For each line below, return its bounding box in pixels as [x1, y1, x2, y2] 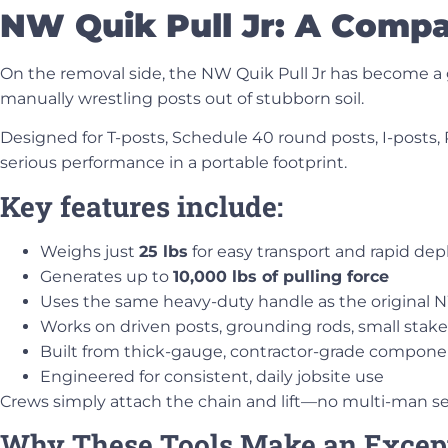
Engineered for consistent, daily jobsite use [40, 366, 384, 386]
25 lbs [139, 241, 188, 261]
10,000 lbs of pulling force [173, 266, 389, 286]
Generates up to [40, 266, 173, 286]
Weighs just [40, 241, 139, 261]
